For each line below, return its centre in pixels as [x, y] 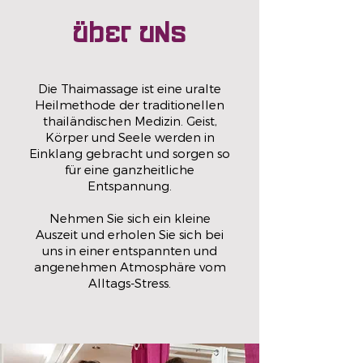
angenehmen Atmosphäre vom [130, 267]
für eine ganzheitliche [130, 169]
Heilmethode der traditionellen [130, 105]
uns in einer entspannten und [130, 250]
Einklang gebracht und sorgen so [130, 153]
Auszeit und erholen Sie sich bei [130, 234]
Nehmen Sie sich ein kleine [130, 218]
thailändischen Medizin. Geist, [130, 121]
